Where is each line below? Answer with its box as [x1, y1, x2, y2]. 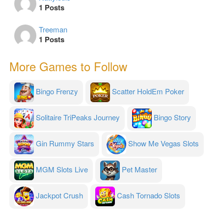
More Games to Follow [9, 57, 127, 75]
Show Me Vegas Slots [128, 138, 199, 149]
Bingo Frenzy [36, 86, 78, 97]
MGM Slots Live [36, 164, 88, 175]
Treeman [39, 24, 67, 35]
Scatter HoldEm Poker [112, 86, 184, 97]
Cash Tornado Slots [117, 190, 180, 201]
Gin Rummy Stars [36, 138, 94, 149]
